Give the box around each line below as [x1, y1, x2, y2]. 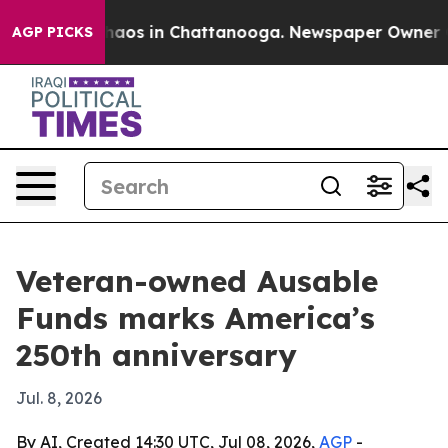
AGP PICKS [12, 23, 93, 41]
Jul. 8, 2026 [16, 388, 102, 408]
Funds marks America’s [16, 299, 375, 337]
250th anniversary [16, 336, 297, 374]
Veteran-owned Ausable [16, 262, 378, 300]
